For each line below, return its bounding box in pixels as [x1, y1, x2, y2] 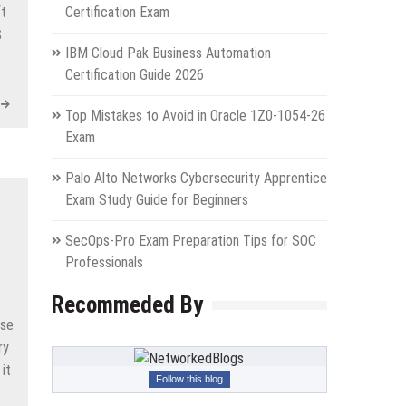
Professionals [64, 253, 143, 271]
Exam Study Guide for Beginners [64, 190, 248, 208]
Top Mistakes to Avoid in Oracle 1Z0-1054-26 [64, 106, 325, 124]
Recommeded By [51, 291, 203, 318]
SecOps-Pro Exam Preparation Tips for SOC [64, 231, 316, 249]
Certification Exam [64, 3, 169, 21]
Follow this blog [155, 372, 223, 384]
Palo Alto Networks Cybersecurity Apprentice [64, 169, 327, 187]
